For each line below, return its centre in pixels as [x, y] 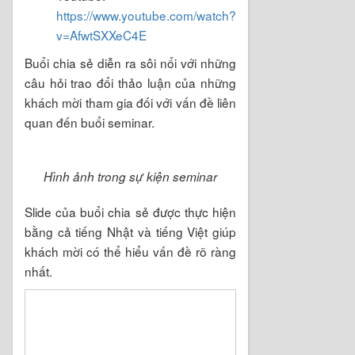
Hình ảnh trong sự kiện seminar [130, 176]
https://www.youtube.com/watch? [146, 15]
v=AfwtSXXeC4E [101, 34]
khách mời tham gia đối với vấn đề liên [130, 102]
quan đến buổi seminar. [90, 122]
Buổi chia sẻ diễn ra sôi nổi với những [130, 62]
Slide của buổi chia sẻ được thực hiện [130, 211]
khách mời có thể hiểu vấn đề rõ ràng [130, 251]
